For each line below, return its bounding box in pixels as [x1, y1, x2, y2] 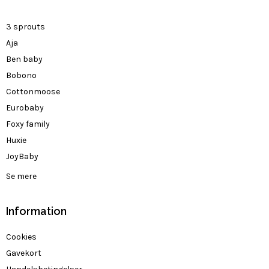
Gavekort [6, 248, 41, 259]
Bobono [6, 70, 37, 81]
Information [6, 205, 67, 218]
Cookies [6, 232, 37, 243]
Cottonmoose [6, 86, 60, 97]
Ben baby [6, 54, 43, 65]
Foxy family [6, 119, 50, 130]
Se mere [6, 171, 37, 182]
